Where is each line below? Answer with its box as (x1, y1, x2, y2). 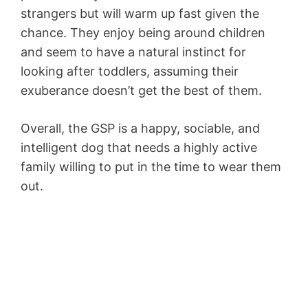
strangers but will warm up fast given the (21, 5, 259, 21)
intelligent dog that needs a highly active (21, 140, 257, 155)
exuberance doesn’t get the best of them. (21, 82, 262, 98)
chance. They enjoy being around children (21, 25, 265, 40)
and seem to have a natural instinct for (21, 44, 246, 59)
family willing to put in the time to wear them (21, 159, 281, 174)
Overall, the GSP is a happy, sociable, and (21, 120, 260, 135)
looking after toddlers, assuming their (21, 63, 239, 78)
